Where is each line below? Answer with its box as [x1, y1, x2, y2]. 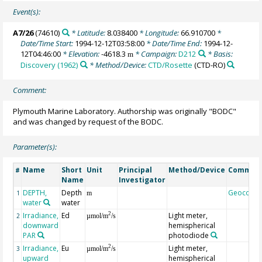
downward [23, 220, 59, 230]
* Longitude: [137, 27, 181, 38]
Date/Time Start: [20, 38, 75, 49]
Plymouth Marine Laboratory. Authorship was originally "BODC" [13, 105, 237, 116]
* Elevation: [61, 49, 102, 59]
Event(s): [13, 6, 41, 17]
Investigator [119, 174, 166, 185]
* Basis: [205, 49, 233, 59]
